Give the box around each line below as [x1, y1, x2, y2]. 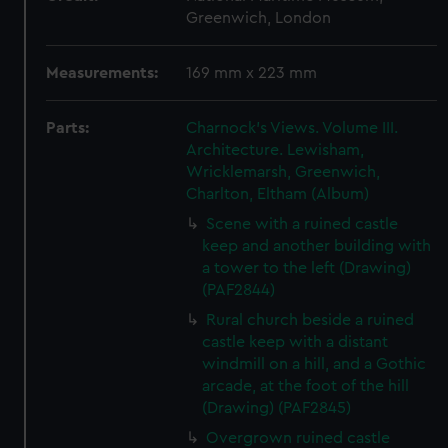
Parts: [46, 120, 90, 136]
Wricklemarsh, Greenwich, [186, 164, 381, 180]
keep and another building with [202, 238, 432, 254]
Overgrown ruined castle [206, 430, 391, 446]
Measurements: [46, 65, 159, 81]
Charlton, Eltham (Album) [186, 186, 370, 202]
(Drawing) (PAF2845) [202, 400, 352, 416]
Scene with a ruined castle [206, 216, 399, 232]
